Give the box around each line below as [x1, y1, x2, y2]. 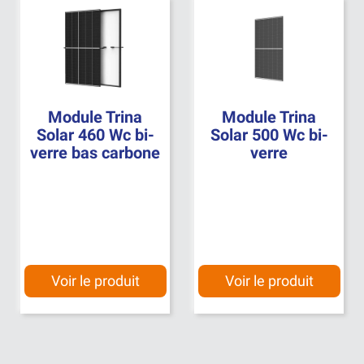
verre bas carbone [30, 142, 160, 162]
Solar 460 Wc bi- [36, 124, 154, 145]
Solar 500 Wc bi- [210, 124, 328, 145]
